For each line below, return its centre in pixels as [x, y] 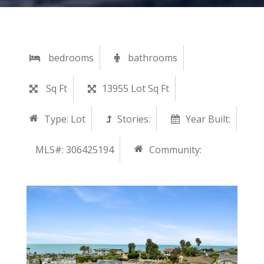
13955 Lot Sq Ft [136, 88]
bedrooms [70, 58]
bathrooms [151, 58]
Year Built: [208, 119]
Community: [175, 150]
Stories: [134, 119]
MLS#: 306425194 [75, 150]
